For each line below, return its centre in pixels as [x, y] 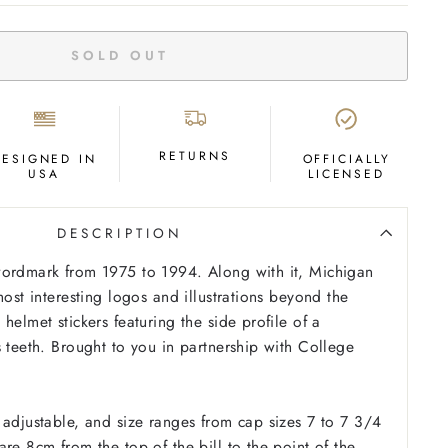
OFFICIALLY [346, 158]
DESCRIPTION [120, 232]
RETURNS [195, 155]
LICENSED [346, 173]
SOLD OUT [120, 55]
